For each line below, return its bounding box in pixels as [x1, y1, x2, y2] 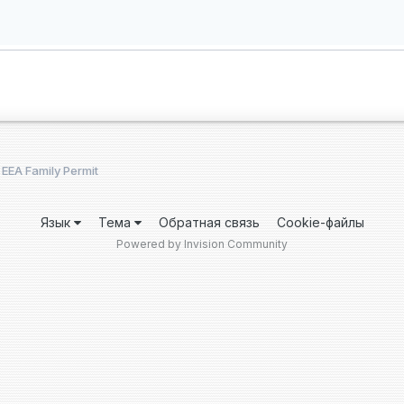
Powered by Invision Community [116, 236, 288, 251]
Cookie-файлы [276, 214, 364, 230]
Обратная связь [158, 214, 260, 230]
